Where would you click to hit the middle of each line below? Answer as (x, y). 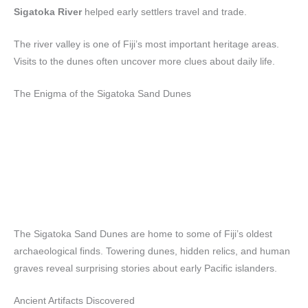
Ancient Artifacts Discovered (74, 301)
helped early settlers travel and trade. (164, 12)
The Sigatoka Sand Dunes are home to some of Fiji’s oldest (143, 234)
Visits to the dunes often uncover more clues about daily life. (144, 61)
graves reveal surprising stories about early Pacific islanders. (145, 269)
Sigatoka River (48, 12)
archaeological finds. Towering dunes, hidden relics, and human (152, 252)
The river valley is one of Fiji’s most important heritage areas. (146, 44)
